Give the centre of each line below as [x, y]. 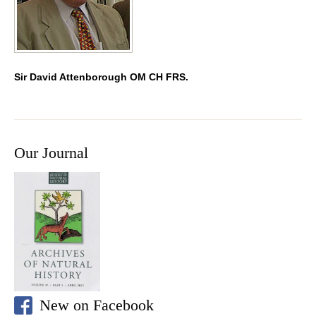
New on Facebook [97, 305]
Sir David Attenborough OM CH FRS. [101, 77]
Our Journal [51, 153]
